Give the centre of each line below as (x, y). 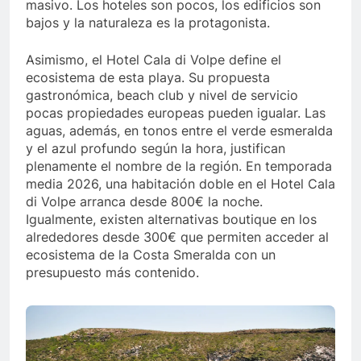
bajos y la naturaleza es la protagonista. (148, 22)
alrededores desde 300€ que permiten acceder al (177, 237)
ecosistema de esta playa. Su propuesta (148, 77)
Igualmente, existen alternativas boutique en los (171, 219)
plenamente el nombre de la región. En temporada (179, 166)
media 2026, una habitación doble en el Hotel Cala (180, 183)
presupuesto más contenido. (112, 272)
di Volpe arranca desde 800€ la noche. (144, 201)
